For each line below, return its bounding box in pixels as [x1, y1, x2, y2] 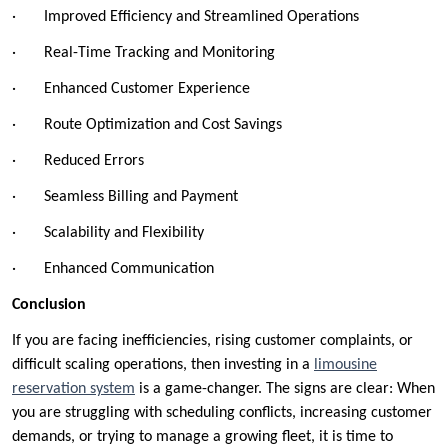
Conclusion [12, 297, 86, 314]
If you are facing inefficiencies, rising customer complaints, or [12, 333, 413, 350]
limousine [314, 357, 377, 374]
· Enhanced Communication [12, 261, 214, 278]
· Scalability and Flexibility [12, 225, 204, 242]
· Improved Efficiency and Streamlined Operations [12, 9, 359, 26]
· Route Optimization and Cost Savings [12, 117, 282, 134]
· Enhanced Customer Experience [12, 81, 250, 98]
